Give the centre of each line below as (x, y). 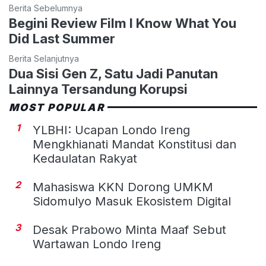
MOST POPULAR (57, 107)
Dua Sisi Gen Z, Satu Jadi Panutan (113, 73)
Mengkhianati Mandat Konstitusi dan (134, 144)
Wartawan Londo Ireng (97, 244)
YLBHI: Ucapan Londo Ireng (111, 130)
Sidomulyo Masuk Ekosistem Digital (132, 201)
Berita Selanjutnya (44, 58)
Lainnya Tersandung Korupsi (98, 89)
